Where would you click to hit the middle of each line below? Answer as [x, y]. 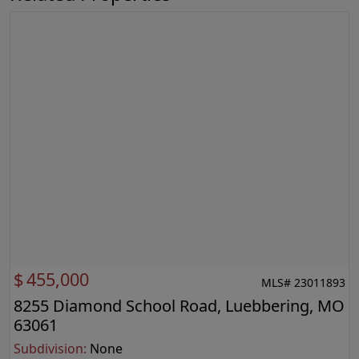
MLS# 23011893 [303, 282]
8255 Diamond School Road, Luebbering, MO [179, 305]
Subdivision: [50, 348]
